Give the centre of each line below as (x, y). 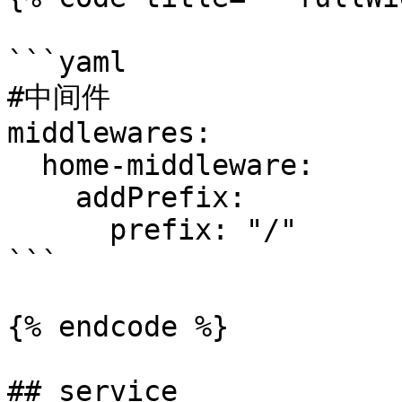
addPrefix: (41, 197)
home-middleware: (24, 165)
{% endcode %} (118, 327)
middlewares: (109, 133)
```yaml (67, 62)
